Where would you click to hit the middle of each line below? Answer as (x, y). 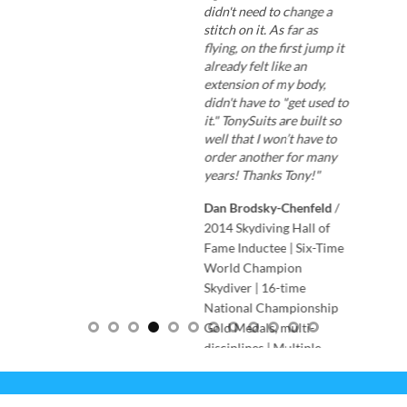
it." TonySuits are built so (273, 121)
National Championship (271, 308)
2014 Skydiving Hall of (267, 228)
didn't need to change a (268, 12)
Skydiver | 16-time (255, 288)
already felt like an (255, 66)
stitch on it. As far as (261, 30)
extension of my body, (265, 84)
